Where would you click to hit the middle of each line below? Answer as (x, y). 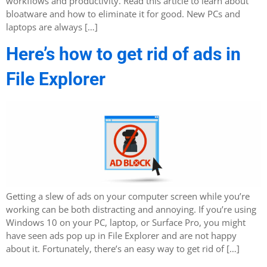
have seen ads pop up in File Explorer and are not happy (121, 235)
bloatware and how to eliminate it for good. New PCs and (123, 13)
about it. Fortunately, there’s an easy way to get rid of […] (123, 248)
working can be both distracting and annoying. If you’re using (131, 209)
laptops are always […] (52, 27)
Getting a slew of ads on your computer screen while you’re (128, 196)
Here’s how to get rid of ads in (123, 54)
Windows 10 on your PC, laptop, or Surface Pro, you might (126, 222)
